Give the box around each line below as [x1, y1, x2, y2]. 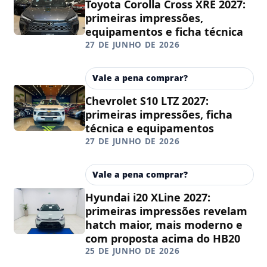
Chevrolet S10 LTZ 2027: [85, 93, 209, 108]
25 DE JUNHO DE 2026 [85, 246, 180, 257]
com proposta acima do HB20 [85, 231, 240, 246]
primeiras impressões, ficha [85, 107, 232, 122]
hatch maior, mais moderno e [85, 217, 243, 232]
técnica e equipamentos [85, 120, 214, 135]
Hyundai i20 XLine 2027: [85, 190, 210, 204]
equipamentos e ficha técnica [85, 24, 243, 39]
